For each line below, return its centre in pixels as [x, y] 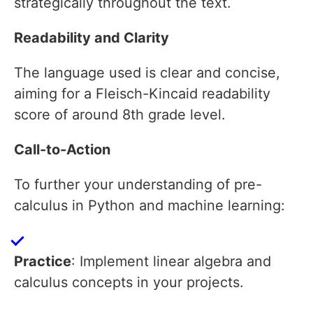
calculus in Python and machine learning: [150, 206]
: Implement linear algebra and [171, 262]
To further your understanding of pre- [138, 185]
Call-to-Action [62, 150]
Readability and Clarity [92, 38]
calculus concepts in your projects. [129, 283]
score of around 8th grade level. [120, 115]
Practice [43, 262]
